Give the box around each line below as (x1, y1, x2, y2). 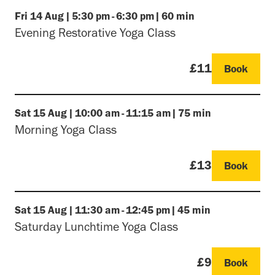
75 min (178, 107, 211, 118)
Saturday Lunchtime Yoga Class (15, 220, 178, 233)
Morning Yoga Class (15, 123, 117, 136)
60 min (161, 10, 195, 21)
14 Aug (30, 10, 64, 21)
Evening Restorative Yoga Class (15, 26, 176, 39)
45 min (177, 204, 211, 215)
